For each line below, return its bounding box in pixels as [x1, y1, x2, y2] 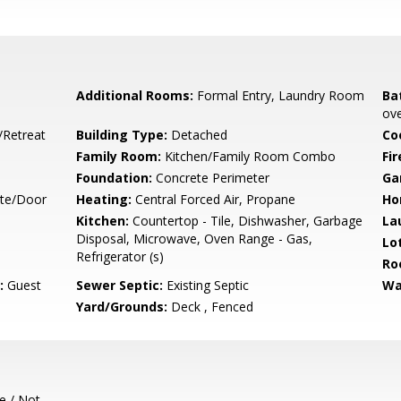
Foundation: [76, 169, 153, 186]
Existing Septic [163, 277, 250, 294]
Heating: [76, 191, 132, 208]
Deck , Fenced [167, 298, 254, 315]
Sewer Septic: [76, 277, 164, 294]
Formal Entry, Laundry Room [193, 87, 365, 104]
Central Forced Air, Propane [132, 191, 296, 208]
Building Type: [76, 126, 168, 143]
